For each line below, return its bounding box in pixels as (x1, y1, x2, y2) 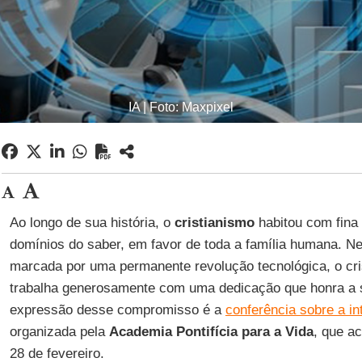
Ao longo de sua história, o (9, 215, 175, 230)
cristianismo (174, 215, 255, 230)
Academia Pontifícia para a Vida (108, 324, 314, 339)
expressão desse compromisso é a (9, 302, 225, 318)
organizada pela (9, 324, 109, 339)
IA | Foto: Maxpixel (128, 100, 234, 114)
